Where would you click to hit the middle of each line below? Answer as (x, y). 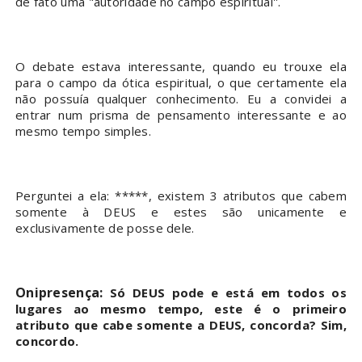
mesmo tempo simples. (83, 131)
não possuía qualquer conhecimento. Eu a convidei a (181, 99)
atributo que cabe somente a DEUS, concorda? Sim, (181, 325)
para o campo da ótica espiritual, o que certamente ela (181, 83)
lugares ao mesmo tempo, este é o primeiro (181, 309)
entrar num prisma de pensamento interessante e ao (181, 115)
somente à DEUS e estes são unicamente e (181, 212)
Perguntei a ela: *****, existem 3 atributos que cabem (181, 196)
